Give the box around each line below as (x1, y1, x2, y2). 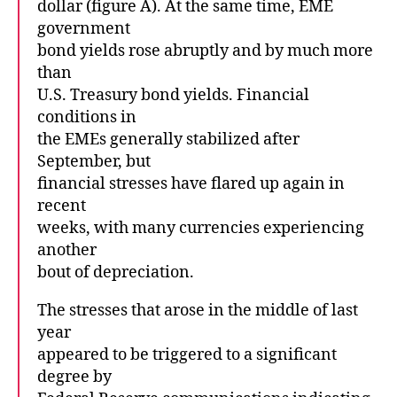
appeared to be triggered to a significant (37, 344, 337, 365)
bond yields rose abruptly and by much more (37, 40, 373, 61)
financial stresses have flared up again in (37, 173, 345, 194)
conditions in (37, 106, 136, 128)
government (37, 18, 130, 39)
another (37, 239, 97, 261)
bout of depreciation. (37, 261, 194, 283)
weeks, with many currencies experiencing (37, 217, 364, 238)
